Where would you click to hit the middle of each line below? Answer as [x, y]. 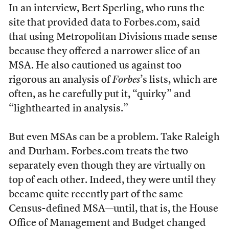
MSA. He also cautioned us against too [95, 66]
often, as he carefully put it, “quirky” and [100, 95]
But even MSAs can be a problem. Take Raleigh [114, 138]
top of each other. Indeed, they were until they [112, 180]
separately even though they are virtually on [107, 166]
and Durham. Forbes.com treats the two [98, 152]
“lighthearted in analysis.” [68, 109]
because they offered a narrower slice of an [104, 52]
